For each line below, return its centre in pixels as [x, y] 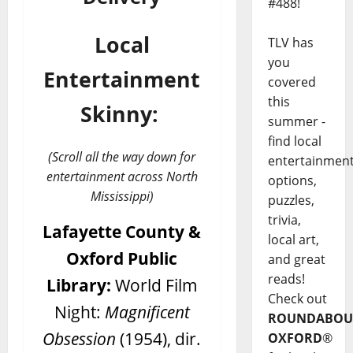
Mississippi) [122, 196]
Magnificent [147, 311]
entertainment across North [122, 176]
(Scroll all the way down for [122, 156]
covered [292, 82]
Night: [79, 311]
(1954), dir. [159, 338]
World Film [156, 284]
